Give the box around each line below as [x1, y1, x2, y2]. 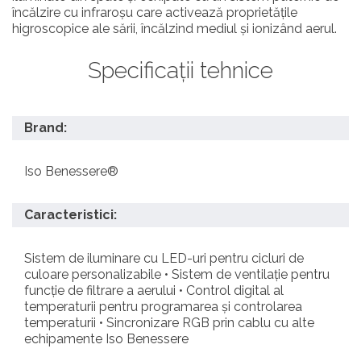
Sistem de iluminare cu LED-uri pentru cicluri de [24, 250, 304, 266]
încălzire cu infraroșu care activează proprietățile [12, 4, 297, 20]
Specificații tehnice [88, 56, 273, 84]
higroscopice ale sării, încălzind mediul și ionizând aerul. [12, 20, 337, 36]
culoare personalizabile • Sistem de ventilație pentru [24, 266, 330, 282]
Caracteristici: [24, 206, 117, 222]
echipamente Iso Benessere [24, 330, 189, 346]
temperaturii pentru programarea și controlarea [24, 298, 302, 314]
